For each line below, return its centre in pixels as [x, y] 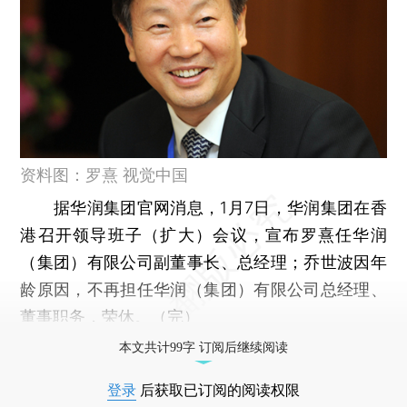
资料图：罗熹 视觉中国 [104, 174]
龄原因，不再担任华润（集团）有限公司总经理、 [203, 289]
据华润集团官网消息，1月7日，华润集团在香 [203, 207]
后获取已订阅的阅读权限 [218, 390]
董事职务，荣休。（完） [110, 316]
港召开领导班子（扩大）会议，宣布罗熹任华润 [203, 234]
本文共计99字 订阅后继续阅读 [203, 347]
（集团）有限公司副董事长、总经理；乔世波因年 [203, 262]
